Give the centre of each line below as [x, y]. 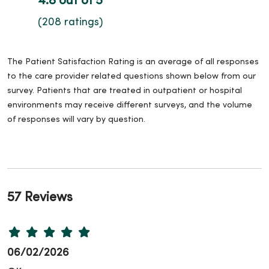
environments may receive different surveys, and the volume [130, 105]
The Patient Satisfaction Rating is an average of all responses [133, 62]
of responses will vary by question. [76, 119]
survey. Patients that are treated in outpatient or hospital [125, 91]
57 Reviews [40, 198]
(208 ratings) [70, 22]
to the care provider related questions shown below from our [131, 76]
